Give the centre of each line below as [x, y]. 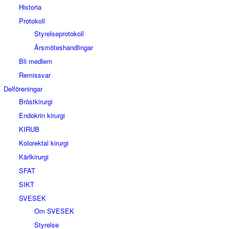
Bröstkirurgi [36, 101]
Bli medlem [36, 61]
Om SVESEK [54, 211]
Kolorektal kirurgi [44, 143]
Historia [30, 7]
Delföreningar [23, 89]
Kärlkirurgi [34, 157]
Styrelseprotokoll [59, 33]
